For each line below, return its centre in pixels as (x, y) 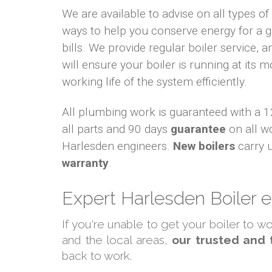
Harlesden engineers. (117, 146)
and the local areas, (117, 240)
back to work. (97, 255)
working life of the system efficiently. (155, 81)
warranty (85, 163)
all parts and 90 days (116, 129)
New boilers (204, 146)
